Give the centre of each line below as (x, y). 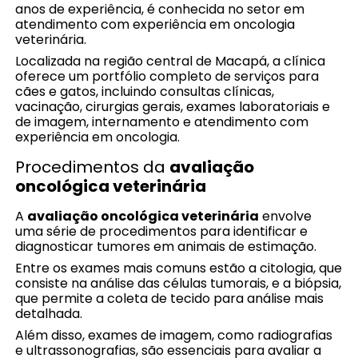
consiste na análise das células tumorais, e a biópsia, (179, 283)
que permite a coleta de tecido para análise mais (170, 298)
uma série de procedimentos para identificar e (162, 231)
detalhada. (49, 313)
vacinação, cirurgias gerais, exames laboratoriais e (173, 106)
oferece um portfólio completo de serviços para (167, 76)
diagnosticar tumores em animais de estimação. (166, 246)
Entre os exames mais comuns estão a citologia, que (179, 268)
